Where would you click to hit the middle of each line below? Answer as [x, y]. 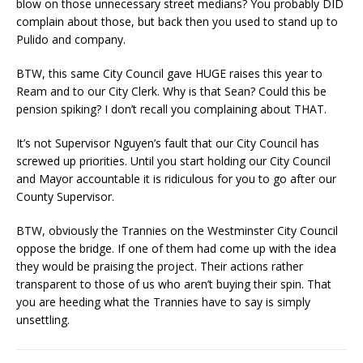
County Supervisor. [65, 196]
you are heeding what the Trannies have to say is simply [163, 302]
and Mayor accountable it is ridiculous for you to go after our [176, 179]
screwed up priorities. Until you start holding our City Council [173, 161]
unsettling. [43, 320]
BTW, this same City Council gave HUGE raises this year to [169, 73]
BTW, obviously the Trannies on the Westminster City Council [177, 231]
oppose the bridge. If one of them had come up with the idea [176, 248]
